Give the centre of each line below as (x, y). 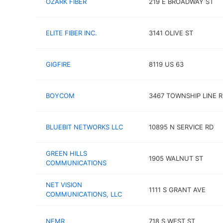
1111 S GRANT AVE (177, 189)
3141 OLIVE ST (171, 33)
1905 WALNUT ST (176, 158)
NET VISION (64, 185)
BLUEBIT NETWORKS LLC (84, 127)
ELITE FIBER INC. (71, 33)
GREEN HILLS (66, 153)
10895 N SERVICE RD (181, 127)
